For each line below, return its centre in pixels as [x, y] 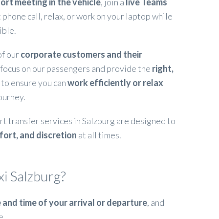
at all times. [99, 135]
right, [163, 68]
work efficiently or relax [115, 83]
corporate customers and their [81, 54]
